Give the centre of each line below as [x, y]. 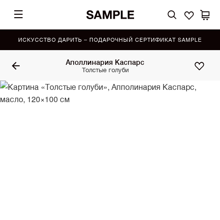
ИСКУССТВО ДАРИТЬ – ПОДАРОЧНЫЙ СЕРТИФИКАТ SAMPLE [110, 39]
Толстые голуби [105, 69]
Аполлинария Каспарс [105, 62]
